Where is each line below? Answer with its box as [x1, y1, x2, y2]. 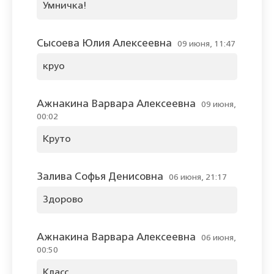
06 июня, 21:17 [169, 173, 227, 182]
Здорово [43, 195, 83, 206]
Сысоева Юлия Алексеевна [37, 39, 172, 50]
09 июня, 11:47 [177, 40, 235, 49]
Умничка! [43, 1, 87, 12]
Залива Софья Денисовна [37, 172, 163, 183]
